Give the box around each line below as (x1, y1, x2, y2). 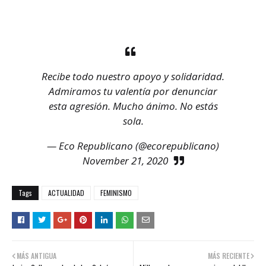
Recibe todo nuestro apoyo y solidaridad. (42, 69, 224, 84)
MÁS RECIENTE (208, 251, 249, 261)
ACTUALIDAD (48, 188, 84, 198)
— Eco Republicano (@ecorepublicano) (47, 139, 219, 153)
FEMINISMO (100, 188, 132, 198)
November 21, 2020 (82, 154, 168, 168)
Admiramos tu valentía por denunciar (49, 84, 217, 99)
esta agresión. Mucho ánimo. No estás (48, 99, 218, 113)
